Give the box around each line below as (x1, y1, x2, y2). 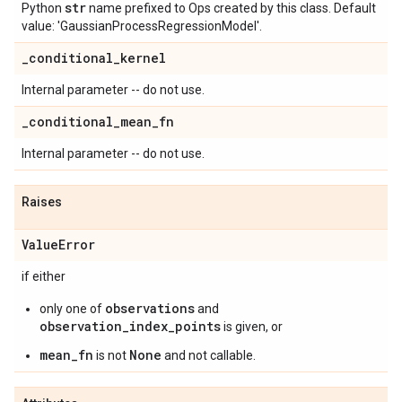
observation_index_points (39, 318, 221, 335)
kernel (120, 49, 166, 66)
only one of (39, 301, 105, 316)
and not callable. (162, 348, 256, 363)
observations (105, 300, 195, 317)
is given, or (221, 319, 283, 334)
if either (22, 269, 66, 284)
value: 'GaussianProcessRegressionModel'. (22, 19, 262, 33)
